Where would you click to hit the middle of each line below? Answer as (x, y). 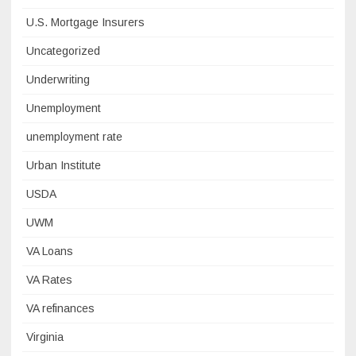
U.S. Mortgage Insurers (85, 22)
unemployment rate (74, 136)
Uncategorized (63, 50)
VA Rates (49, 279)
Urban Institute (64, 165)
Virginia (45, 337)
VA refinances (60, 308)
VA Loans (50, 251)
